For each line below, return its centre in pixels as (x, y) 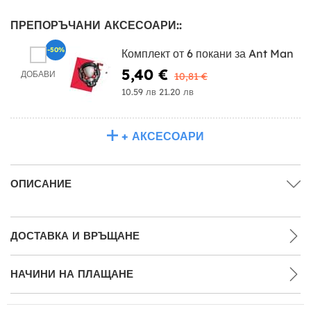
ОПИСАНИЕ (41, 183)
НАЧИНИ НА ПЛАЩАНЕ (72, 274)
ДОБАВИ (38, 74)
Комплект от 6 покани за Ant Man (208, 53)
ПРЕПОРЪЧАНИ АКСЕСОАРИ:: (96, 25)
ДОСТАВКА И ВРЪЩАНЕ (75, 235)
